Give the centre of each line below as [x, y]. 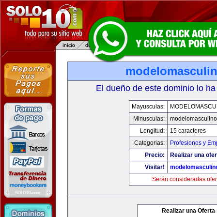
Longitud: [152, 131]
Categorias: [149, 143]
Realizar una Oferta [188, 211]
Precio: [155, 155]
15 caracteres [188, 131]
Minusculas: [149, 119]
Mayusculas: [148, 107]
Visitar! [155, 167]
